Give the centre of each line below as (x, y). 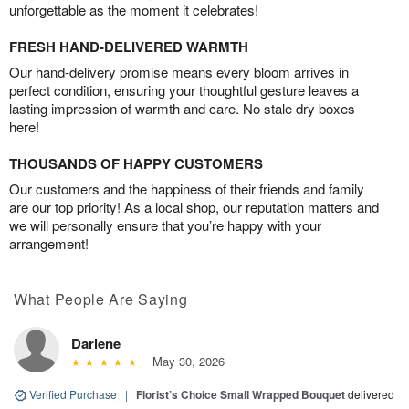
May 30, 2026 (184, 361)
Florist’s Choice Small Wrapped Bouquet (241, 394)
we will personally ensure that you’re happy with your (165, 225)
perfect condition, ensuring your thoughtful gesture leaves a (184, 89)
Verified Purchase (73, 393)
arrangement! (49, 243)
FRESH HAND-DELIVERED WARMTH (129, 46)
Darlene (96, 343)
